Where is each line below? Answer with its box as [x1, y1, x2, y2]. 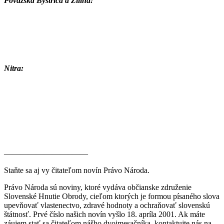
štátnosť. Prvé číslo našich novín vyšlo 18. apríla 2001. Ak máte [4, 209, 205, 218]
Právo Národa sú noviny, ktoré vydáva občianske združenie [4, 182, 191, 191]
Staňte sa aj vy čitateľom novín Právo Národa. [4, 165, 149, 174]
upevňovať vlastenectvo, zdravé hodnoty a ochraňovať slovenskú [4, 200, 210, 209]
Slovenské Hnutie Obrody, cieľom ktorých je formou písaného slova [4, 191, 219, 200]
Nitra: [4, 63, 23, 72]
